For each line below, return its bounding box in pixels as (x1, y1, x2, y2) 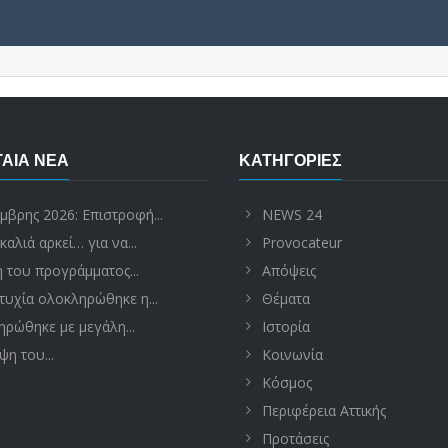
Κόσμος (262, 373, 312, 392)
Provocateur (262, 233, 342, 252)
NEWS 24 (262, 205, 322, 224)
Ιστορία (262, 317, 310, 336)
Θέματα (262, 289, 310, 308)
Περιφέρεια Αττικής (262, 401, 386, 420)
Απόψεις (262, 261, 316, 280)
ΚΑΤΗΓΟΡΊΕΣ (239, 149, 342, 171)
